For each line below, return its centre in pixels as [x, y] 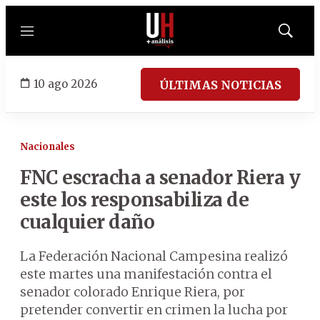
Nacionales [47, 147]
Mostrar [300, 35]
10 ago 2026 [65, 84]
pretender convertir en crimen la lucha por [154, 310]
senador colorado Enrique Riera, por [132, 292]
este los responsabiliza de [134, 200]
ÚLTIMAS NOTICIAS [220, 85]
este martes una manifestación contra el [146, 274]
